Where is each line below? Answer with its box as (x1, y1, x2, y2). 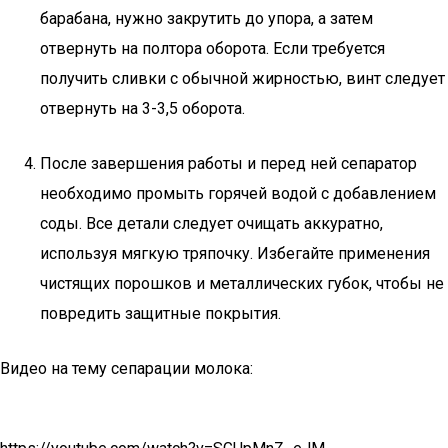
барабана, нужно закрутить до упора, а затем (40, 9, 373, 28)
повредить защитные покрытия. (40, 304, 281, 323)
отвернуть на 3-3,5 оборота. (40, 99, 245, 118)
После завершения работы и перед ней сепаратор (40, 154, 417, 173)
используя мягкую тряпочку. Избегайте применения (40, 244, 430, 263)
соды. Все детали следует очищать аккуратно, (40, 214, 383, 233)
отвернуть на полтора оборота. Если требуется (40, 39, 385, 58)
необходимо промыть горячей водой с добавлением (40, 184, 436, 203)
